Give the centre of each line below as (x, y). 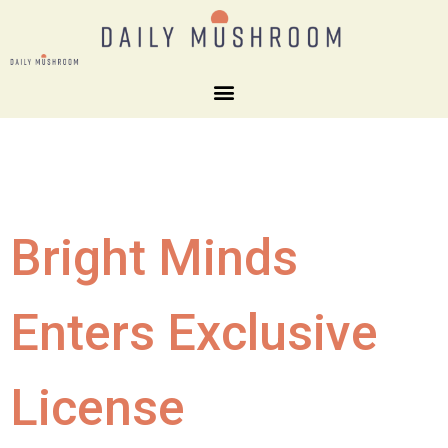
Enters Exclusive (194, 332)
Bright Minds (154, 257)
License (97, 407)
